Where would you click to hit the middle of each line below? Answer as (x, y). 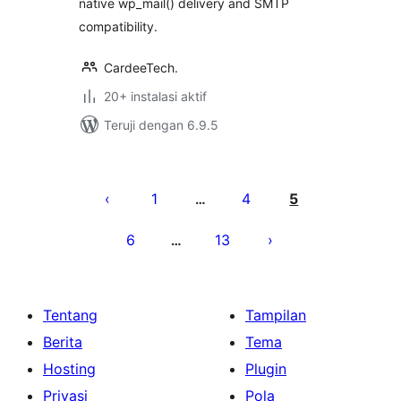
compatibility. (118, 26)
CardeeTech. (141, 68)
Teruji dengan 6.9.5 (161, 125)
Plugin (266, 369)
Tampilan (276, 315)
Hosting (69, 369)
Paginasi (122, 171)
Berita (63, 342)
